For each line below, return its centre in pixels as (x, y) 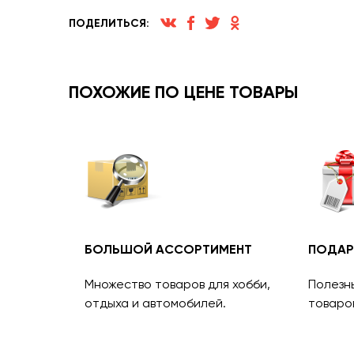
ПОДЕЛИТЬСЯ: (109, 23)
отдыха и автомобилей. (155, 303)
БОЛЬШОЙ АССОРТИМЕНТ (168, 249)
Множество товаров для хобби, (177, 284)
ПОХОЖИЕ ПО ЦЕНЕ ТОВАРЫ (183, 92)
